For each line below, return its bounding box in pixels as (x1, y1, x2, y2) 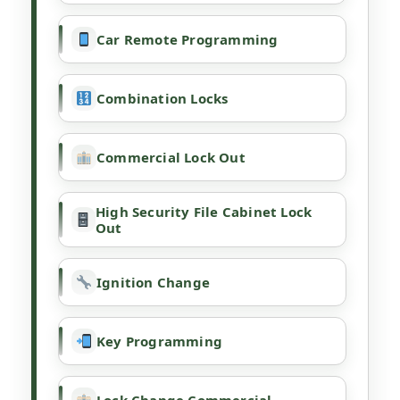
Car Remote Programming (96, 30, 279, 49)
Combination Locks (96, 89, 229, 108)
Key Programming (96, 332, 222, 351)
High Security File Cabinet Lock (95, 203, 312, 221)
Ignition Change (96, 273, 210, 292)
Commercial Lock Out (96, 148, 246, 167)
